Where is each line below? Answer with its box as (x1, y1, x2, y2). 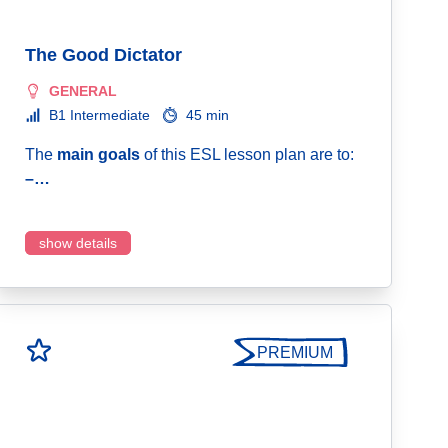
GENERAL (49, 83, 117, 99)
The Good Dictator (25, 45, 182, 65)
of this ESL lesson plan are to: (140, 146, 354, 163)
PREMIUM (257, 344, 333, 361)
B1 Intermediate (49, 107, 150, 123)
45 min (186, 107, 229, 123)
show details (39, 235, 117, 251)
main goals (57, 146, 140, 163)
